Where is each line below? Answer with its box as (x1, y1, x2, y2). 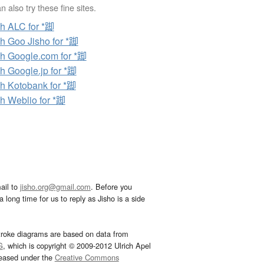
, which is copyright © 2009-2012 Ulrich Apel (2, 240, 151, 252)
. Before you (91, 181, 132, 193)
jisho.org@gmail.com (20, 181, 91, 193)
